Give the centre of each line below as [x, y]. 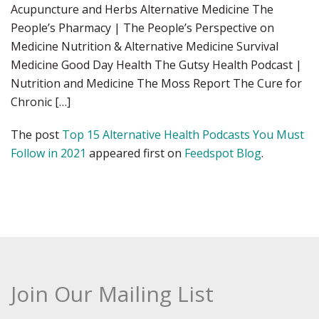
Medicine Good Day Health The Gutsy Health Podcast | [156, 65]
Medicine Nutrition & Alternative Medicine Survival [145, 46]
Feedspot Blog [223, 153]
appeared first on [135, 153]
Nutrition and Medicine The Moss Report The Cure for [156, 83]
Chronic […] [41, 102]
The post [36, 135]
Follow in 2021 [48, 153]
